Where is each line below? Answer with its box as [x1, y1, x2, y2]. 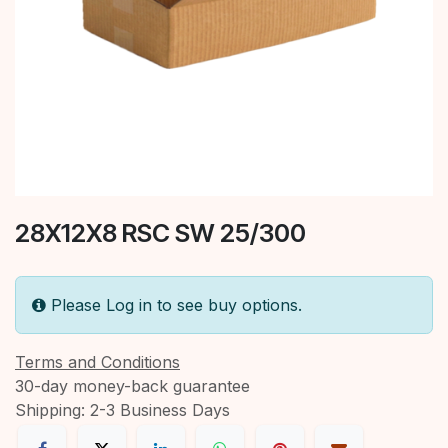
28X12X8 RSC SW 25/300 [15, 217, 306, 248]
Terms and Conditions [15, 351, 180, 372]
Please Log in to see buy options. [51, 294, 302, 315]
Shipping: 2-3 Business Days [15, 399, 230, 420]
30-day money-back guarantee [15, 375, 250, 396]
